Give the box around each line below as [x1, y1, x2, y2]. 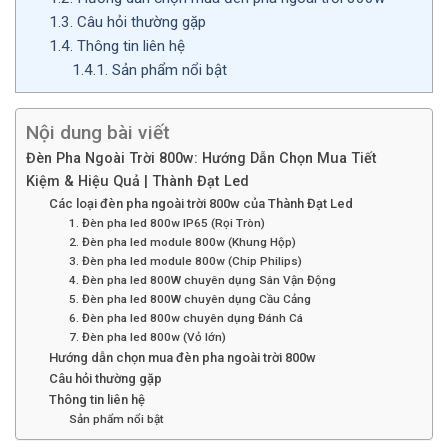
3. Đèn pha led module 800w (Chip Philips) [69, 254, 303, 269]
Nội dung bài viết [26, 121, 170, 145]
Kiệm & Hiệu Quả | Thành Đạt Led [26, 173, 249, 191]
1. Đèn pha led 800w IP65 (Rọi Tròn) [69, 216, 266, 231]
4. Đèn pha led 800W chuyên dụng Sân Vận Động [69, 273, 337, 288]
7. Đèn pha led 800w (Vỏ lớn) [69, 330, 227, 345]
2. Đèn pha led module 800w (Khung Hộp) [69, 235, 297, 250]
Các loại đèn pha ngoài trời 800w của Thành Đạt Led [48, 196, 353, 212]
